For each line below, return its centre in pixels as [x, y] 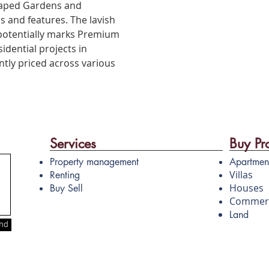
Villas [241, 175]
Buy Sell [66, 188]
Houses [246, 188]
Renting [65, 175]
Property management [94, 162]
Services [73, 144]
